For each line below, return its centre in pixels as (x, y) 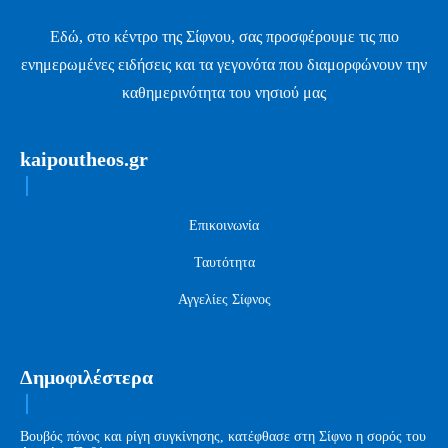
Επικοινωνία (224, 225)
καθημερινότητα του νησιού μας (224, 92)
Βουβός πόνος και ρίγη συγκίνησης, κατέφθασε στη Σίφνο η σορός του (223, 436)
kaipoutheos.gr (84, 158)
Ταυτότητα (224, 262)
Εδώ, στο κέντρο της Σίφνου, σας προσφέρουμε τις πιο (224, 36)
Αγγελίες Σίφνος (224, 299)
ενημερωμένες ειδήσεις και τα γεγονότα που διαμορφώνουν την (224, 64)
